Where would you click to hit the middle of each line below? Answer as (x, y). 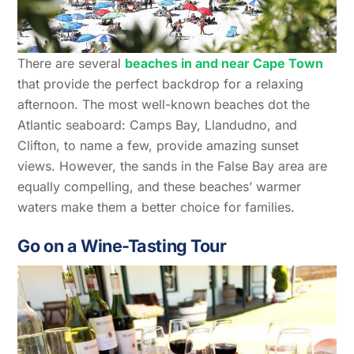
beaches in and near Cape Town (224, 63)
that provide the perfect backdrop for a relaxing (161, 83)
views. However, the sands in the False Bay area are (173, 166)
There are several (72, 63)
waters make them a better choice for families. (156, 207)
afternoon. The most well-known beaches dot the (164, 104)
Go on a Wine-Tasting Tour (122, 245)
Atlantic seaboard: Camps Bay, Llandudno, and (158, 124)
